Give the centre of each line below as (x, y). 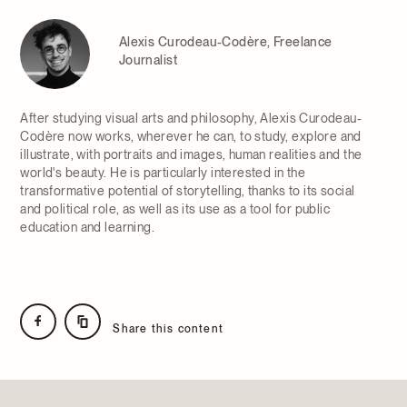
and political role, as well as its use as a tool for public (175, 209)
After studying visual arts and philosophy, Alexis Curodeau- (191, 119)
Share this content (169, 328)
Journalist (148, 60)
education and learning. (88, 228)
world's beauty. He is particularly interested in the (163, 173)
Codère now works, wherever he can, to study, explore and (191, 137)
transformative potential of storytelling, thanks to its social (188, 191)
